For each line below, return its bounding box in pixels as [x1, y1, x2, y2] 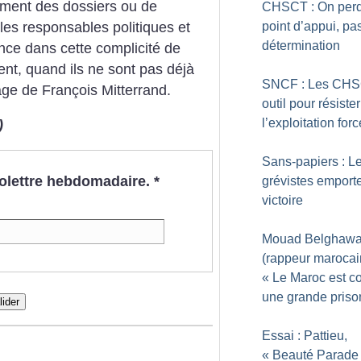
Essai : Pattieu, [262, 329, 347, 342]
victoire [262, 193, 303, 207]
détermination [262, 39, 340, 52]
